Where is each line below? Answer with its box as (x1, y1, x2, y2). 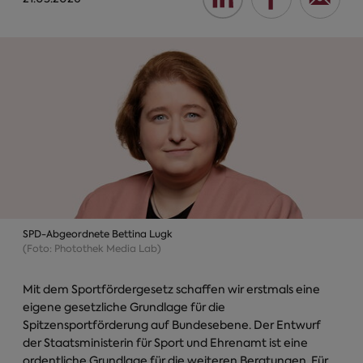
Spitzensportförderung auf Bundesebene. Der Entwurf (23, 318, 321, 332)
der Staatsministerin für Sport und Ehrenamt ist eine (23, 335, 308, 350)
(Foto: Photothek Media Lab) (23, 242, 161, 255)
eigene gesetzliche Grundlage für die (23, 300, 225, 314)
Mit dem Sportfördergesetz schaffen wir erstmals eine (23, 282, 320, 297)
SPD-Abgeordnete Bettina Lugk (23, 228, 173, 241)
